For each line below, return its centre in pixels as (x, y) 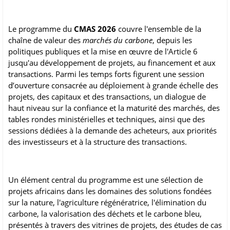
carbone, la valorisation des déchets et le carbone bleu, (105, 214)
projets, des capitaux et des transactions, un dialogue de (107, 97)
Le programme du (41, 29)
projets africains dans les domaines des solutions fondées (110, 191)
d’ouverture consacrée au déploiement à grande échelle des (113, 85)
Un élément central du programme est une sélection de (106, 180)
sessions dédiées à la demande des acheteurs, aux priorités (112, 131)
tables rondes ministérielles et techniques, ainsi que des (107, 119)
